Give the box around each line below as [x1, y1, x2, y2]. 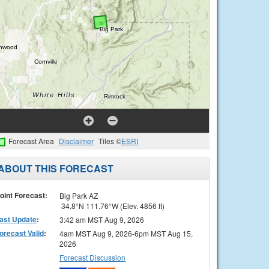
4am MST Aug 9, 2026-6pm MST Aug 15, [59, 228, 193, 238]
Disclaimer [59, 136, 94, 146]
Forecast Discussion [59, 252, 125, 262]
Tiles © [98, 136, 121, 146]
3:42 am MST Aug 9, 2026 [59, 214, 144, 225]
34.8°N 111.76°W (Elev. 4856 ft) [59, 200, 165, 211]
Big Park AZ [59, 190, 98, 201]
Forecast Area [8, 136, 54, 146]
